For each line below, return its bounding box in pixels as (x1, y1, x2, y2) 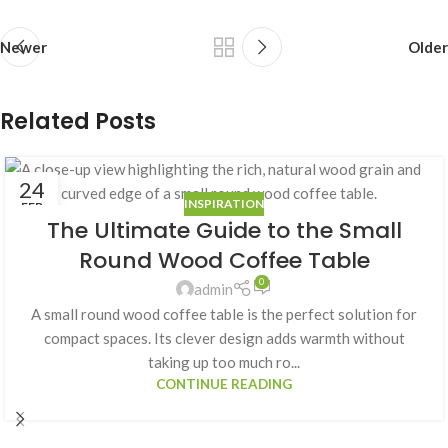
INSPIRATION (184, 196, 264, 212)
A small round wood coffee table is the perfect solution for (31, 305, 417, 324)
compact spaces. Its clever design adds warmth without (43, 329, 405, 348)
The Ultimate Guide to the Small (46, 215, 402, 247)
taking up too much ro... (148, 353, 300, 372)
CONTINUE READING (156, 376, 292, 393)
